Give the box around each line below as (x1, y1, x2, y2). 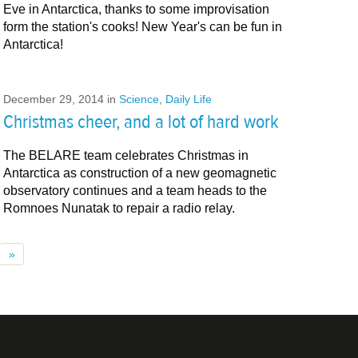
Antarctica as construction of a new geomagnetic (2, 166, 276, 181)
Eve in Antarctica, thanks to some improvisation (2, 2, 269, 16)
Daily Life (165, 92, 212, 105)
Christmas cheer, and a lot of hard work (2, 109, 279, 135)
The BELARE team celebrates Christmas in (2, 149, 249, 163)
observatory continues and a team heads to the (2, 184, 267, 198)
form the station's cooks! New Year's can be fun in (2, 19, 282, 34)
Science (118, 92, 159, 105)
